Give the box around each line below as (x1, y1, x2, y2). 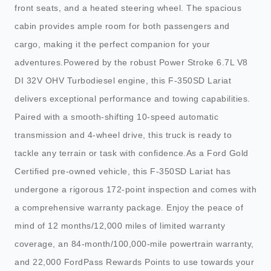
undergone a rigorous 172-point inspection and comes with (15, 184, 256, 195)
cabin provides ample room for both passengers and (15, 21, 230, 31)
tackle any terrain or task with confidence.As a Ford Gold (15, 148, 249, 158)
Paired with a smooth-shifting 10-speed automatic (15, 112, 218, 122)
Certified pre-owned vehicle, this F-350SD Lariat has (15, 166, 230, 177)
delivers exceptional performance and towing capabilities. (15, 94, 250, 104)
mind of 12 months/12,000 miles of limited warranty (15, 221, 225, 231)
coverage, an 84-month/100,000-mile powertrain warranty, (15, 239, 254, 249)
